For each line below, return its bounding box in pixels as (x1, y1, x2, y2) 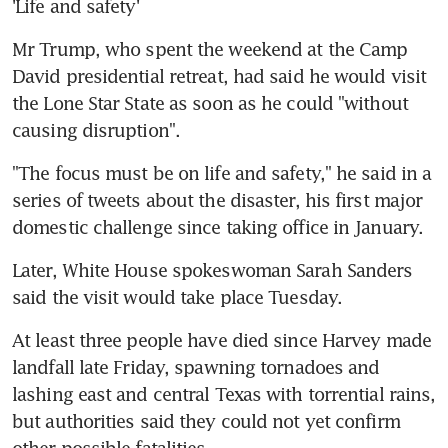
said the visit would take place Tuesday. (12, 285, 343, 308)
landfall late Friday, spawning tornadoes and (12, 355, 380, 378)
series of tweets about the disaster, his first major (12, 188, 423, 211)
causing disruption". (12, 118, 181, 141)
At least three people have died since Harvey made (12, 328, 431, 351)
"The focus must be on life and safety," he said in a (12, 161, 432, 184)
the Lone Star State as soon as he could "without (12, 91, 408, 114)
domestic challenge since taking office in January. (12, 215, 424, 238)
